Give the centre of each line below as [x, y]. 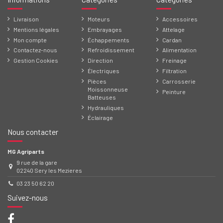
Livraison [26, 19]
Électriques [104, 70]
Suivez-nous [28, 198]
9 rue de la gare [37, 162]
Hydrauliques [106, 107]
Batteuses [102, 97]
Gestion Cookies [36, 60]
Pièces [97, 81]
